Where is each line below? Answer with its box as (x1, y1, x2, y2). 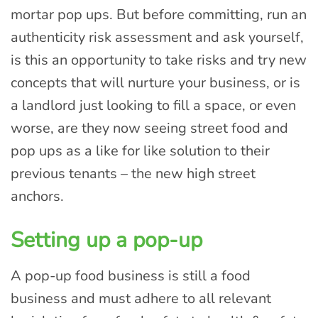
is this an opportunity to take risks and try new (11, 50, 307, 70)
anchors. (11, 187, 64, 207)
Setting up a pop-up (11, 226, 202, 256)
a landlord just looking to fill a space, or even (11, 96, 296, 116)
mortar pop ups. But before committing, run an (11, 5, 307, 25)
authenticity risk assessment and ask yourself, (11, 28, 304, 48)
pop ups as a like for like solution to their (11, 141, 270, 161)
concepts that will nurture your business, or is (11, 73, 300, 93)
